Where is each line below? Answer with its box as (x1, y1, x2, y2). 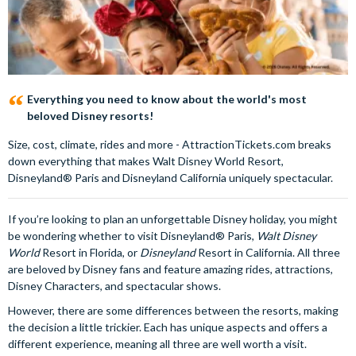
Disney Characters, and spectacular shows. (8, 279, 221, 292)
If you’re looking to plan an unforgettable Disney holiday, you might (8, 212, 338, 226)
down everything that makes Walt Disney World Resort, (8, 154, 284, 168)
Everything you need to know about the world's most (27, 92, 307, 106)
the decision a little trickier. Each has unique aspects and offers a (8, 320, 327, 334)
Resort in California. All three (198, 246, 340, 259)
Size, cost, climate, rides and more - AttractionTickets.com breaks (8, 137, 331, 151)
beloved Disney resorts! (27, 109, 153, 122)
